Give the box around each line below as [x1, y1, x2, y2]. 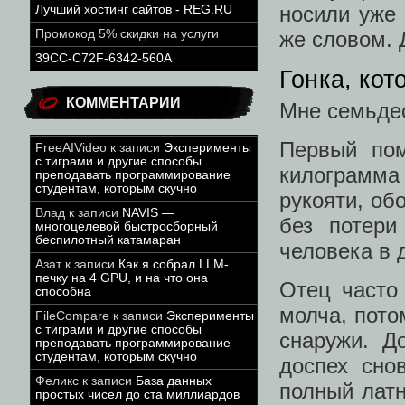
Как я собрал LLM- [118, 258, 229, 271]
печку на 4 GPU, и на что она [35, 271, 208, 285]
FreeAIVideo [35, 141, 107, 155]
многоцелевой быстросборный [35, 220, 218, 233]
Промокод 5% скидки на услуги [35, 27, 219, 41]
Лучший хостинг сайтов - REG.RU [35, 3, 232, 16]
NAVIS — [122, 206, 174, 220]
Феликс [35, 374, 79, 388]
